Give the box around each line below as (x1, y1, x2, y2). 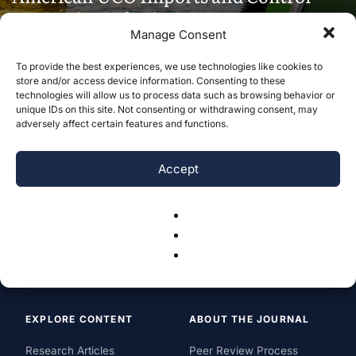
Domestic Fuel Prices (12, 4, 183, 31)
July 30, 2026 (83, 36, 141, 48)
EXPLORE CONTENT (25, 312, 133, 325)
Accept (157, 161, 199, 176)
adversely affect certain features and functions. (16, 118, 228, 130)
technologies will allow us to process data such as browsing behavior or (16, 89, 335, 101)
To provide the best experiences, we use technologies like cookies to (16, 60, 323, 72)
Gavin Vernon (14, 36, 72, 48)
